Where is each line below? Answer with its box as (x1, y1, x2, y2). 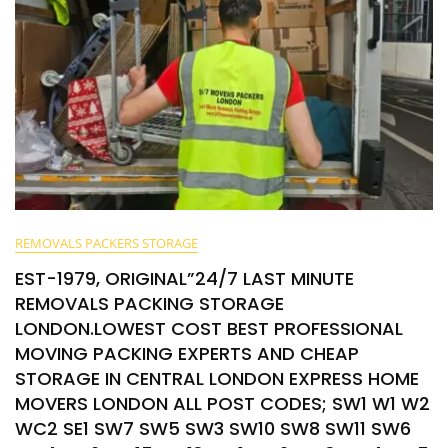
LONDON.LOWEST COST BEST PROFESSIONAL (15, 316, 403, 341)
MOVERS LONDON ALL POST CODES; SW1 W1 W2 (15, 391, 430, 416)
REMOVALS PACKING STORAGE (15, 291, 284, 316)
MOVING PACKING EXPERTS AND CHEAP (15, 341, 359, 366)
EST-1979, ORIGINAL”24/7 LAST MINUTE (15, 266, 354, 291)
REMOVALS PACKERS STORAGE (15, 234, 198, 252)
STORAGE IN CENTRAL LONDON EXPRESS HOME (15, 366, 419, 391)
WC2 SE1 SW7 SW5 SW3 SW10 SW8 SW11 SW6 (15, 416, 411, 441)
